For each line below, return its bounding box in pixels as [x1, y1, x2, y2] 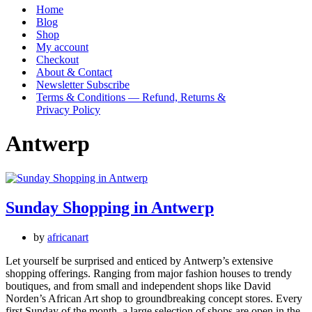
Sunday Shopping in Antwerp [6, 198, 214, 217]
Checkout [36, 54, 79, 65]
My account [36, 41, 88, 53]
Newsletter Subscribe [36, 79, 130, 91]
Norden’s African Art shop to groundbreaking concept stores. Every [6, 292, 302, 304]
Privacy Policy [36, 104, 100, 116]
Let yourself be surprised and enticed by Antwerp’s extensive [6, 254, 273, 267]
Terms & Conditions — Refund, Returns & [36, 91, 226, 103]
